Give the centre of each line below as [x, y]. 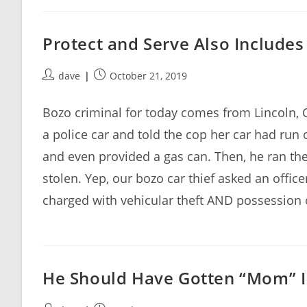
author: [59, 89]
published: [118, 89]
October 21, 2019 [148, 76]
